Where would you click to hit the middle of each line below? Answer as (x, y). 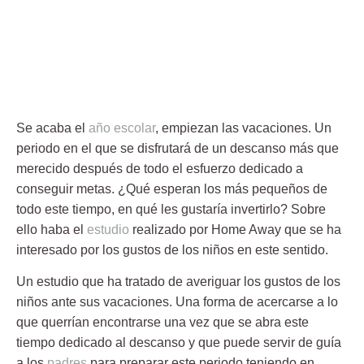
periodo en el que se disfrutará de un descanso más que (178, 148)
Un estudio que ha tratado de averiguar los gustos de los (178, 282)
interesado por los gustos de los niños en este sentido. (172, 249)
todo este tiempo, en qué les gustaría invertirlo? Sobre (171, 209)
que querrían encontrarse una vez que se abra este (162, 323)
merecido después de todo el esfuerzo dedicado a (160, 168)
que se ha (311, 229)
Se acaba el (52, 128)
